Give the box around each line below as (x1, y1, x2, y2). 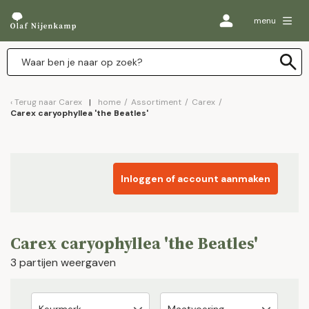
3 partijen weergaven (10, 255, 116, 270)
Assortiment (131, 97, 181, 108)
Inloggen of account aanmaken (121, 172, 270, 185)
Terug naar (14, 97, 59, 108)
